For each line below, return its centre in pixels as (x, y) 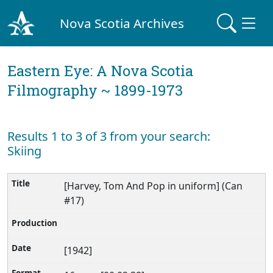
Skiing (24, 151)
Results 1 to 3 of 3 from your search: (109, 136)
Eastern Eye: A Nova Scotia (100, 71)
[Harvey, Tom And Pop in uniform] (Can (154, 186)
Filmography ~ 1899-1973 (95, 90)
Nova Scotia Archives (122, 23)
